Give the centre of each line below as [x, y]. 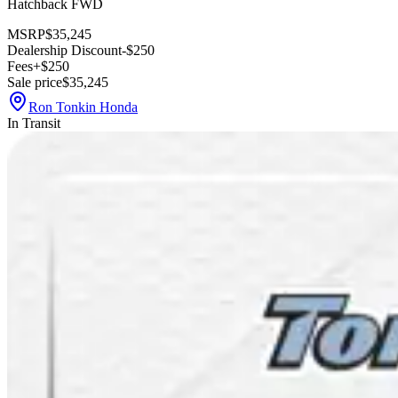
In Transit [34, 123]
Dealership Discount [64, 50]
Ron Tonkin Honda [83, 107]
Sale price [35, 82]
